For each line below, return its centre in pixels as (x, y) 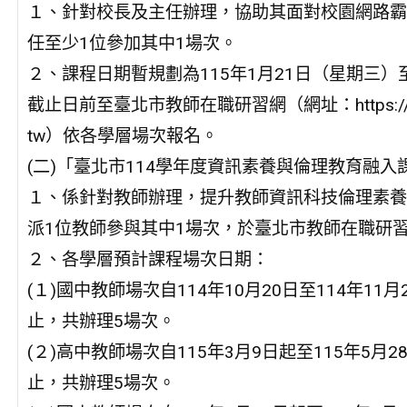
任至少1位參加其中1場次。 (132, 43)
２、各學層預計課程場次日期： (148, 259)
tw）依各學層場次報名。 (122, 136)
